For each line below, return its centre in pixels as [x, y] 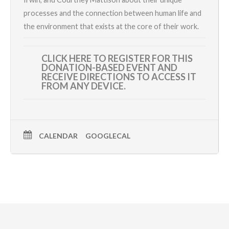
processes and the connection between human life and [112, 13]
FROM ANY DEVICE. [84, 86]
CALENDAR [58, 136]
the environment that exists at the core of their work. [111, 27]
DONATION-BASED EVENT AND [109, 68]
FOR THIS [171, 59]
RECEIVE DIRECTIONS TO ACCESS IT [119, 77]
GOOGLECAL [108, 136]
